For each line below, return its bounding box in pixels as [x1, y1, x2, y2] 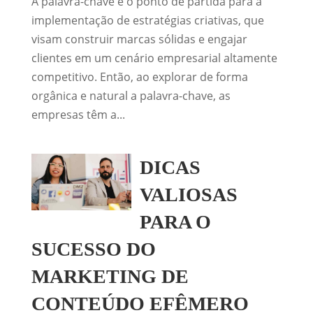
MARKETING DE [31, 265, 189, 287]
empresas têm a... [31, 107, 125, 122]
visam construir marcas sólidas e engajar [31, 31, 247, 47]
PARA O [140, 211, 212, 233]
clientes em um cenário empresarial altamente [31, 50, 277, 66]
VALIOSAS [140, 184, 238, 205]
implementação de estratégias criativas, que [31, 13, 264, 28]
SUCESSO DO [31, 238, 156, 260]
